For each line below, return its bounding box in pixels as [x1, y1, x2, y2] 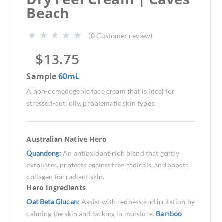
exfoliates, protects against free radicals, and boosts [26, 161, 188, 169]
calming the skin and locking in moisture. [26, 209, 156, 218]
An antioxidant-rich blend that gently [62, 149, 179, 157]
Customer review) [96, 31, 153, 40]
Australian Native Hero [26, 134, 107, 144]
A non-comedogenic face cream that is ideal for [26, 87, 175, 95]
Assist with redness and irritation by [81, 197, 195, 206]
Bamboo [156, 209, 182, 218]
